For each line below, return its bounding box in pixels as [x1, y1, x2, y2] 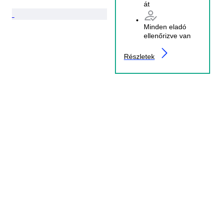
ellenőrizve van [144, 31, 191, 40]
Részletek [124, 52, 155, 60]
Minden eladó [144, 22, 186, 31]
